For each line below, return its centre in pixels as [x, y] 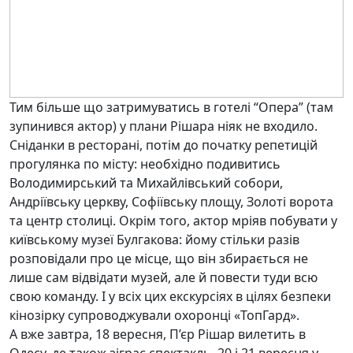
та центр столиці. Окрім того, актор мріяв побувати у [173, 221]
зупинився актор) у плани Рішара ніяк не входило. [163, 126]
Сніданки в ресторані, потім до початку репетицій [163, 145]
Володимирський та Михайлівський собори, [146, 183]
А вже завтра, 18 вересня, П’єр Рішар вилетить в [158, 334]
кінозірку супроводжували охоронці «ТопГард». [154, 315]
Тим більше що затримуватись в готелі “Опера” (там [171, 107]
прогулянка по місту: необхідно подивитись [145, 164]
